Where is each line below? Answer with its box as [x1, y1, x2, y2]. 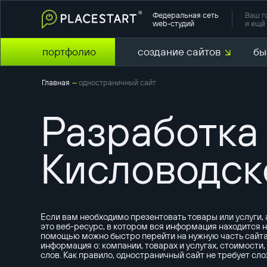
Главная [42, 77, 70, 88]
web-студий [152, 18, 194, 28]
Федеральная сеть [152, 10, 219, 20]
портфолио [42, 44, 96, 58]
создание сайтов [137, 44, 221, 58]
